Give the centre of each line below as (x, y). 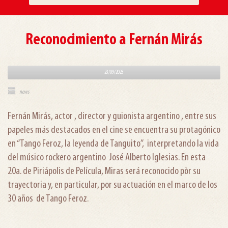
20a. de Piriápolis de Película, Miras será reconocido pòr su (104, 171)
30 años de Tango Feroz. (48, 199)
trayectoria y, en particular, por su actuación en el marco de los (112, 185)
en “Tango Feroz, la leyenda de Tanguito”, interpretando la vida (113, 144)
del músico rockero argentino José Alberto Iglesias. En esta (107, 158)
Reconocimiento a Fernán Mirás (114, 40)
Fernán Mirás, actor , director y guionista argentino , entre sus (112, 116)
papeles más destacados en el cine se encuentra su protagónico (114, 130)
